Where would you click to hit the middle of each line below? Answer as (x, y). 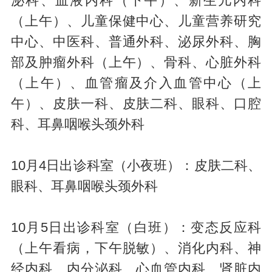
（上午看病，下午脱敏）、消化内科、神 (136, 248)
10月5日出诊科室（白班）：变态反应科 (136, 227)
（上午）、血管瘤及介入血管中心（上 (136, 83)
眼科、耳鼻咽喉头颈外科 (84, 186)
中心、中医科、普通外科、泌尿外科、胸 (136, 42)
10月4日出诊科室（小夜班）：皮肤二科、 (136, 165)
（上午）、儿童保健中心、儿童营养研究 (136, 21)
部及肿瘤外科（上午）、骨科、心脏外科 (136, 62)
